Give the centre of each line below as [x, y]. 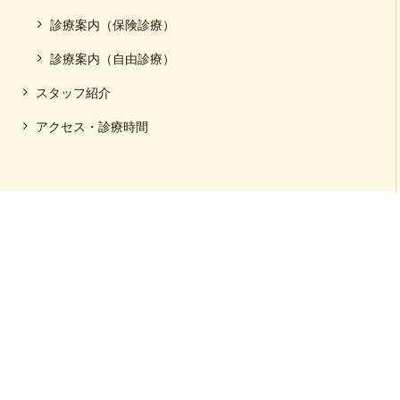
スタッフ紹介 [73, 93]
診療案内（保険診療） [112, 25]
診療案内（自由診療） [112, 59]
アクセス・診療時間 [92, 127]
